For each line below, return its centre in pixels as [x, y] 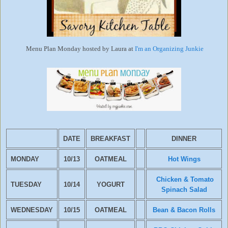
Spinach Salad [184, 189]
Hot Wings [184, 159]
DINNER [184, 138]
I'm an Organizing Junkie [169, 48]
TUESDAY [26, 184]
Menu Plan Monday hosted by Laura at [80, 48]
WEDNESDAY [32, 210]
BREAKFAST [110, 138]
